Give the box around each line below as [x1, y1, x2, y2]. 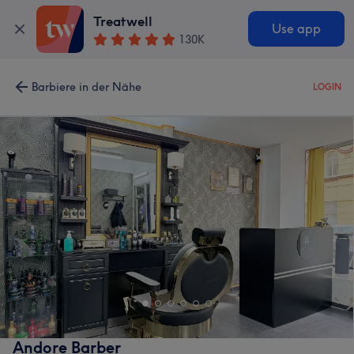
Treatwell [93, 13, 153, 30]
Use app [271, 21, 321, 37]
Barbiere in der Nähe [32, 80, 141, 94]
